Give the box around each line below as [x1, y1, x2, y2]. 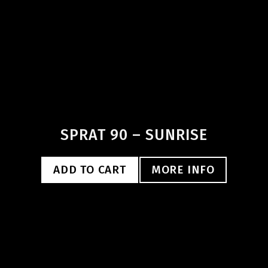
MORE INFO [151, 162, 215, 176]
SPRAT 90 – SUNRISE [60, 126, 208, 144]
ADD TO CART [53, 162, 126, 176]
